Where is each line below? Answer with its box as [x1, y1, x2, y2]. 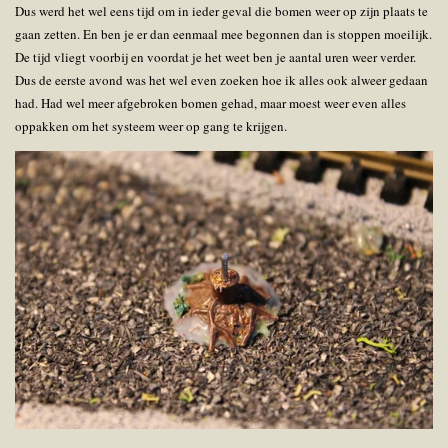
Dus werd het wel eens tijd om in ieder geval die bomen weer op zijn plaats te [15, 2, 428, 20]
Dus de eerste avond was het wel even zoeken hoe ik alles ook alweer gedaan [15, 71, 428, 89]
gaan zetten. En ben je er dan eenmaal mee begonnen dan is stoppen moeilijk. [15, 25, 432, 43]
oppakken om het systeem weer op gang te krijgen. [15, 117, 291, 135]
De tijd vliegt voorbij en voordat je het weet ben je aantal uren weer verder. [15, 48, 416, 66]
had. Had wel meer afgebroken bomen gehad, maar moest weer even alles [15, 94, 406, 112]
